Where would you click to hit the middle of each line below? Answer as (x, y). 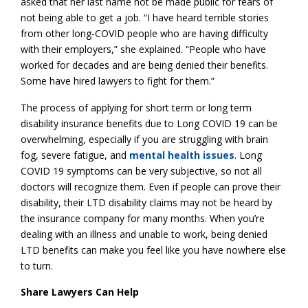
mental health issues (182, 155)
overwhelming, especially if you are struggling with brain (144, 139)
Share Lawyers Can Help (80, 292)
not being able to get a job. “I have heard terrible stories (145, 17)
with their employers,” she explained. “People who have (143, 49)
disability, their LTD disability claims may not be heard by (146, 202)
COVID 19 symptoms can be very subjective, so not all (141, 170)
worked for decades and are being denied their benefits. (144, 65)
